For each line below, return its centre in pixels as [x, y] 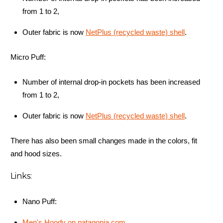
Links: [22, 176]
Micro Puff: [29, 57]
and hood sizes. [37, 153]
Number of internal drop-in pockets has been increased [111, 82]
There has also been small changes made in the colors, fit [104, 140]
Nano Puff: [41, 201]
